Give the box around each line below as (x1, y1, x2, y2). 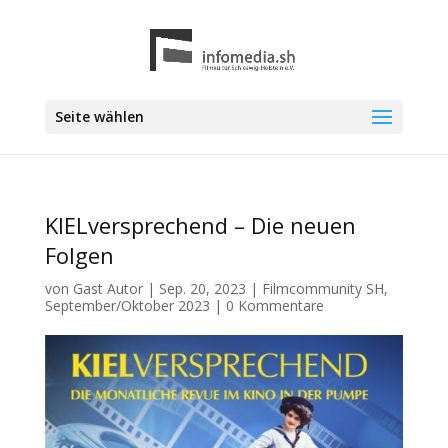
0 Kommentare (225, 296, 324, 315)
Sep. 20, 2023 (158, 279, 246, 298)
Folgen (44, 240, 114, 270)
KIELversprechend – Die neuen (44, 210, 356, 240)
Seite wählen (54, 107, 144, 126)
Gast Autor (72, 279, 143, 298)
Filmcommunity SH (261, 279, 384, 298)
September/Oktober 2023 (44, 296, 210, 315)
